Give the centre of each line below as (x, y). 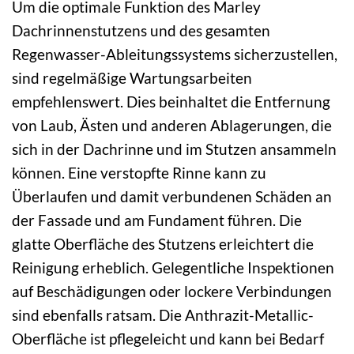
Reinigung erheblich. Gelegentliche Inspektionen (173, 267)
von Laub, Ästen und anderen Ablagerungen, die (172, 125)
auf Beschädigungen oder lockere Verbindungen (172, 291)
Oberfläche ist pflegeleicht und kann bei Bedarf (168, 338)
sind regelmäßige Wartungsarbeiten (132, 77)
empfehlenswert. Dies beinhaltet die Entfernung (171, 101)
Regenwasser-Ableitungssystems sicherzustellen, (175, 54)
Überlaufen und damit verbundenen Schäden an (172, 196)
